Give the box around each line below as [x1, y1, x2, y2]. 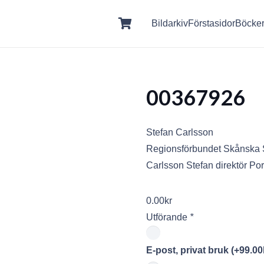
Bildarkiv [151, 18, 189, 28]
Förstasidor [188, 18, 236, 28]
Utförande [146, 212, 190, 222]
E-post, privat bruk [146, 245, 231, 255]
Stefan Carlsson [146, 127, 213, 137]
